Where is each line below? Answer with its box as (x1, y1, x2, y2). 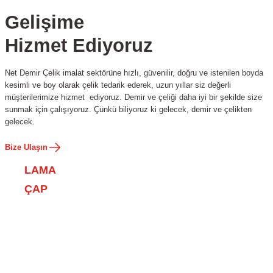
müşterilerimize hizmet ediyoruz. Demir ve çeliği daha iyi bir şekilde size (5, 93, 262, 102)
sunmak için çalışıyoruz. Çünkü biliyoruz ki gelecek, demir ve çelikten (5, 105, 252, 114)
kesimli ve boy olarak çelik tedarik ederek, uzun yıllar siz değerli (5, 80, 231, 90)
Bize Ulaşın (5, 143, 48, 152)
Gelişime (5, 12, 84, 33)
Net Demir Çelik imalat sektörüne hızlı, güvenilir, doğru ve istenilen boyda (5, 68, 263, 77)
